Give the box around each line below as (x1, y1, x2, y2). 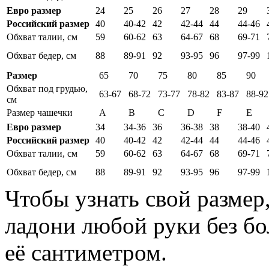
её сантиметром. (5, 240, 167, 266)
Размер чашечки (7, 107, 73, 118)
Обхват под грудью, (7, 83, 88, 94)
